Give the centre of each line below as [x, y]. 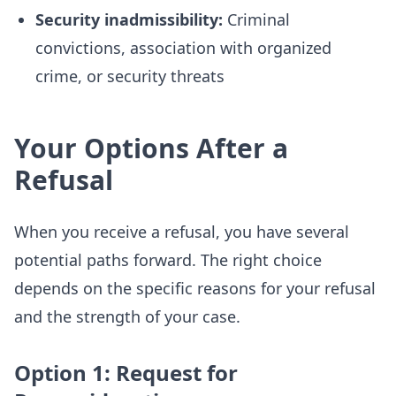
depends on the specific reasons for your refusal [195, 288]
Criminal [256, 19]
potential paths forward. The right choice [168, 260]
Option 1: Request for [126, 373]
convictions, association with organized [183, 48]
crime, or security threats [130, 76]
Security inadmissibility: [129, 19]
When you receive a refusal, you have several [182, 232]
